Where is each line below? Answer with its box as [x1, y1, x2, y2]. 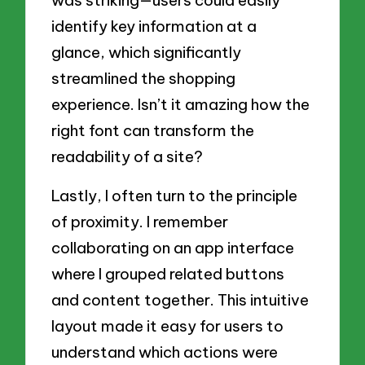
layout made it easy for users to [51, 315, 284, 336]
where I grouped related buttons [51, 263, 285, 284]
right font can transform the [51, 121, 255, 141]
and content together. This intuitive [51, 289, 310, 310]
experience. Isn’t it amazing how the [51, 95, 310, 115]
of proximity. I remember [51, 211, 229, 231]
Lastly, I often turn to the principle [51, 185, 298, 205]
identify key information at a [51, 16, 257, 37]
